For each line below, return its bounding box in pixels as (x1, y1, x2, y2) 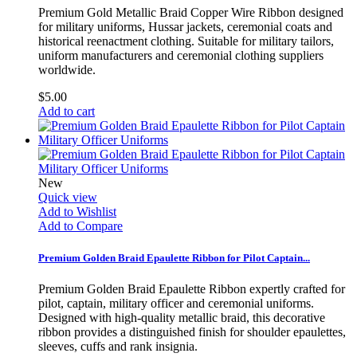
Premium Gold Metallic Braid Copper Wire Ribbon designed (38, 6, 343, 20)
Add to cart (38, 104, 95, 119)
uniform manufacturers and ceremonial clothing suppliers (38, 49, 324, 63)
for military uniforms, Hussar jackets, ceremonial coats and (38, 20, 332, 34)
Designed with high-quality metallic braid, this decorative (38, 310, 325, 324)
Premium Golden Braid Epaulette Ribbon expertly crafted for (38, 281, 345, 296)
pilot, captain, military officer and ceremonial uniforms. (38, 296, 314, 310)
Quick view (38, 190, 97, 205)
